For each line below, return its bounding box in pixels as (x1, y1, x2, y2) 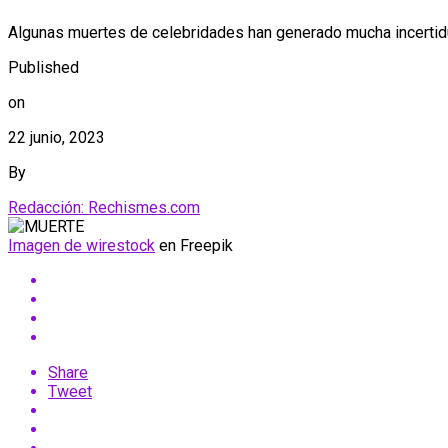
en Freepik (155, 235, 233, 255)
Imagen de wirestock (8, 235, 155, 255)
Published (8, 57, 79, 77)
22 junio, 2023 (8, 127, 105, 147)
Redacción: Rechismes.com (8, 197, 200, 217)
